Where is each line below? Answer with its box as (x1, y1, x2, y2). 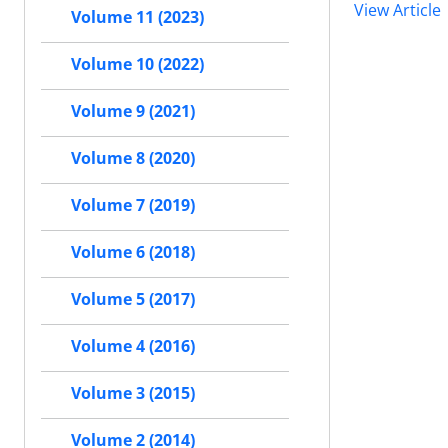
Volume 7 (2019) (71, 194, 195, 216)
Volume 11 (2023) (71, 6, 204, 28)
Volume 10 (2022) (71, 53, 204, 75)
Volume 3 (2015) (71, 382, 195, 404)
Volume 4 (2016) (71, 335, 195, 357)
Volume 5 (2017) (71, 288, 195, 310)
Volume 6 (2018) (71, 241, 195, 263)
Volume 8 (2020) (71, 147, 195, 169)
